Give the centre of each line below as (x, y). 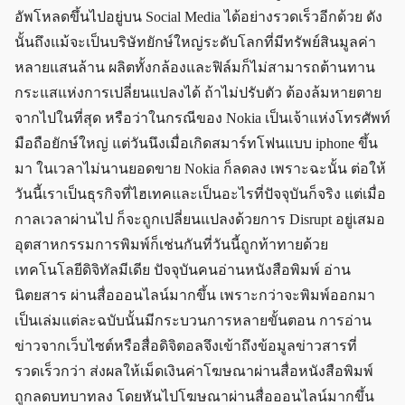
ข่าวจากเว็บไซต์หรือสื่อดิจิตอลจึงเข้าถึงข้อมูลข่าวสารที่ (186, 345)
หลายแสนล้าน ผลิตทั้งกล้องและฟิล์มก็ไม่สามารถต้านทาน (195, 67)
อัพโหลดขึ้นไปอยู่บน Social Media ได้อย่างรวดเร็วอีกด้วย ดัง (198, 16)
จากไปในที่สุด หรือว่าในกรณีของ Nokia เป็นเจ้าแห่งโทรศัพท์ (202, 118)
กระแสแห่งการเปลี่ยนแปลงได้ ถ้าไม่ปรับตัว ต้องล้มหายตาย (198, 92)
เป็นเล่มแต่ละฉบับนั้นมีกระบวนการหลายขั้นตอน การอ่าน (193, 320)
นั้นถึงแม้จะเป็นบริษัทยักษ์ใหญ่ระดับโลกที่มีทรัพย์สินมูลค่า (195, 42)
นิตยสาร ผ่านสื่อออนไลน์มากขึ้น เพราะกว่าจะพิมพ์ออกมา (195, 295)
